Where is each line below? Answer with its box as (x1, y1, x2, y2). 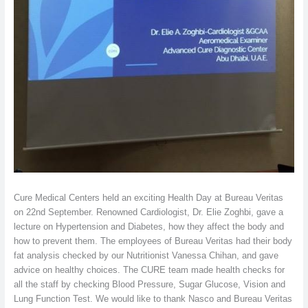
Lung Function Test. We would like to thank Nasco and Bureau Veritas (13, 293, 292, 304)
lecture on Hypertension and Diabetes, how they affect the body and (13, 221, 284, 232)
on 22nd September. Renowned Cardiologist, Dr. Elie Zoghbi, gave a (13, 206, 283, 217)
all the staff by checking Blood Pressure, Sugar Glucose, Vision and (13, 278, 285, 289)
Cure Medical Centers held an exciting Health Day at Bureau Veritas (13, 192, 283, 203)
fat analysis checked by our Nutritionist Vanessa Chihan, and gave (13, 250, 278, 261)
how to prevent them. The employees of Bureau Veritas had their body (13, 235, 292, 246)
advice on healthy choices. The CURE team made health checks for (13, 264, 285, 275)
